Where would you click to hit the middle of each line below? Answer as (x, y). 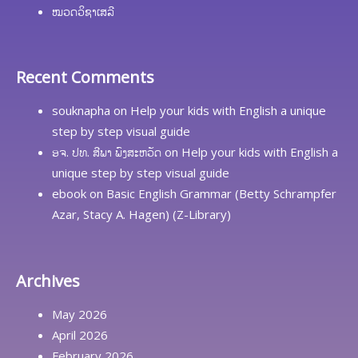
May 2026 (80, 314)
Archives (48, 280)
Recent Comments (85, 77)
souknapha (81, 110)
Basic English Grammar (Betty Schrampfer (221, 193)
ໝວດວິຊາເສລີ (83, 11)
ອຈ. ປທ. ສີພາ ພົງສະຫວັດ (107, 152)
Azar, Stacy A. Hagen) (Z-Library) (141, 214)
